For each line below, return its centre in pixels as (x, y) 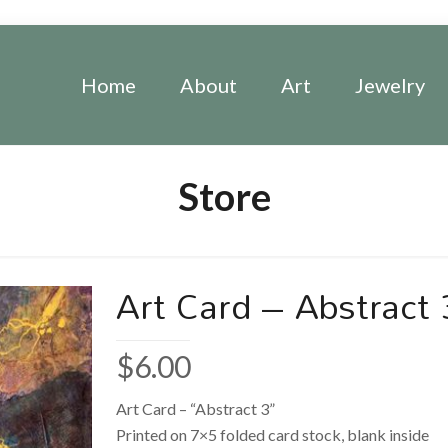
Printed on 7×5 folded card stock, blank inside (273, 434)
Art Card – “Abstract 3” (196, 408)
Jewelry (390, 85)
